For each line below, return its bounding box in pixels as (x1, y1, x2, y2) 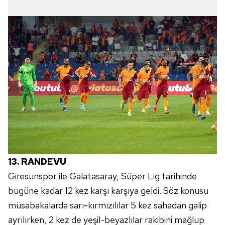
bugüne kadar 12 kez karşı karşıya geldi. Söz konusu (8, 184, 208, 196)
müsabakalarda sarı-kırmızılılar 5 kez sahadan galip (8, 199, 207, 211)
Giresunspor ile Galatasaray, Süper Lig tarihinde (8, 170, 197, 182)
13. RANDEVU (8, 155, 66, 167)
